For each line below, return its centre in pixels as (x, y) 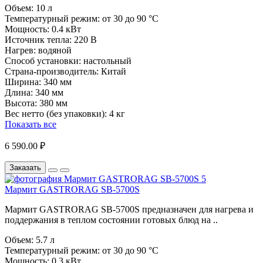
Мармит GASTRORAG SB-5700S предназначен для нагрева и (129, 210)
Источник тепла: (38, 40)
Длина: (19, 93)
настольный (107, 61)
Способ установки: (43, 61)
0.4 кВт (66, 29)
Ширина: (23, 82)
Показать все (31, 124)
